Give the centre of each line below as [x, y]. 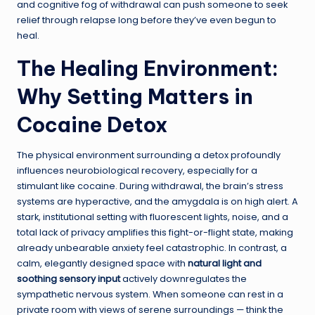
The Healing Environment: [148, 69]
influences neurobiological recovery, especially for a [137, 171]
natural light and [225, 264]
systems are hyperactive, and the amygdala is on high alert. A [157, 202]
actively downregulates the [184, 279]
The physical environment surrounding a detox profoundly [149, 155]
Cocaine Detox [92, 125]
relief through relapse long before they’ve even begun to [147, 20]
